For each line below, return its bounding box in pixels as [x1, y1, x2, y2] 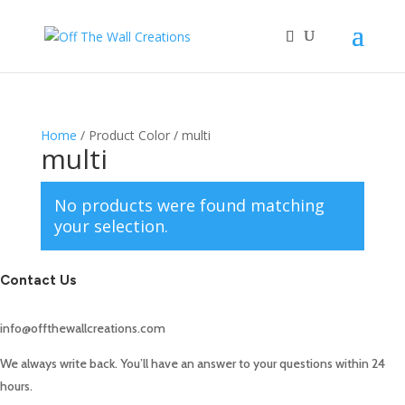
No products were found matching [53, 194, 325, 216]
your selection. [53, 215, 168, 237]
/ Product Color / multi [76, 127, 211, 144]
